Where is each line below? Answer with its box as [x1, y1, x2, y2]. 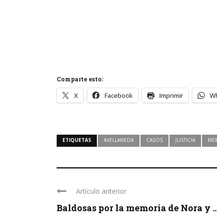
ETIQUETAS [62, 136, 91, 143]
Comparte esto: [57, 75, 103, 83]
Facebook [105, 91, 133, 100]
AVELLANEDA [104, 136, 134, 143]
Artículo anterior [76, 186, 126, 196]
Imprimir [159, 91, 183, 100]
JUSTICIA [175, 136, 195, 143]
